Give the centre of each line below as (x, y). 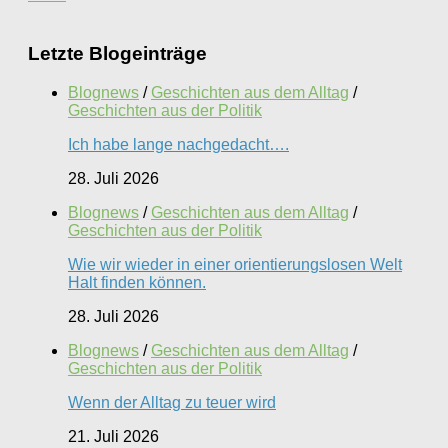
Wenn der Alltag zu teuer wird (172, 402)
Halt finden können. (137, 282)
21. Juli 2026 (113, 436)
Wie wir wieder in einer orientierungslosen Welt (235, 264)
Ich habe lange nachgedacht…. (178, 144)
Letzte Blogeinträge (117, 53)
